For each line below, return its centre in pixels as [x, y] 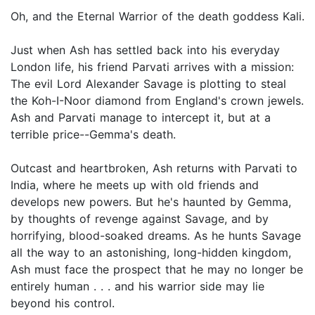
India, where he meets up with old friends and [135, 185]
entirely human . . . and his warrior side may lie [137, 287]
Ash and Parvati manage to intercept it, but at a [141, 118]
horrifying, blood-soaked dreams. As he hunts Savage [156, 236]
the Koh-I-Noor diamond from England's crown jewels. [157, 101]
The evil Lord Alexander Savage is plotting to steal [148, 84]
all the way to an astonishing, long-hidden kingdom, [151, 253]
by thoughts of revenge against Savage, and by [140, 219]
